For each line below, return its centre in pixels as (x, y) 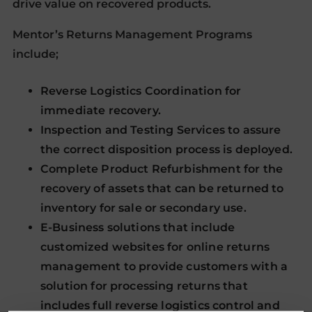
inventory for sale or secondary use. (143, 208)
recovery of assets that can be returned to (162, 188)
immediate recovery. (100, 110)
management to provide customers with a (164, 266)
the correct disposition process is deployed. (166, 149)
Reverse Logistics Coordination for (141, 91)
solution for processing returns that (144, 286)
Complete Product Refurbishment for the (161, 169)
